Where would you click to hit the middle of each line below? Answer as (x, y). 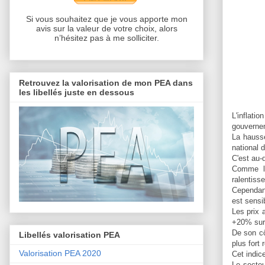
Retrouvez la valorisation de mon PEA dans (106, 83)
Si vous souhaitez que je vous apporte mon (106, 19)
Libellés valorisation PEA (70, 235)
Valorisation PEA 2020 (60, 253)
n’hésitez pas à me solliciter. (106, 38)
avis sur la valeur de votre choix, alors (106, 29)
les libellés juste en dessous (77, 92)
